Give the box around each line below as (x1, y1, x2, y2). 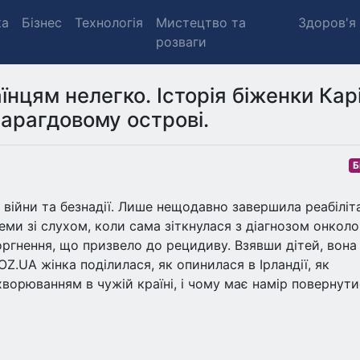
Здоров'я (298, 14, 357, 31)
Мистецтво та (156, 14, 246, 31)
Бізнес (22, 14, 62, 31)
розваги (156, 34, 207, 50)
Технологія (75, 14, 143, 31)
